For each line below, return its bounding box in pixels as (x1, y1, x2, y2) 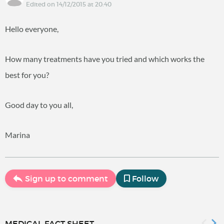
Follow (132, 173, 158, 183)
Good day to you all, (5, 100, 73, 109)
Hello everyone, (5, 24, 58, 33)
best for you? (5, 70, 49, 79)
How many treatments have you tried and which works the (5, 54, 204, 63)
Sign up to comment (25, 173, 108, 183)
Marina (5, 130, 30, 139)
